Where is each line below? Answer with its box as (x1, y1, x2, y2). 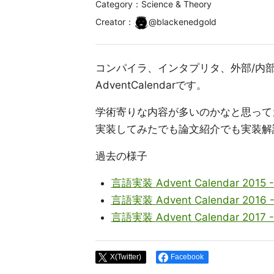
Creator (95, 17, 125, 27)
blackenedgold (157, 17, 217, 27)
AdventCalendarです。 (95, 79, 207, 91)
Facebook (171, 253, 204, 261)
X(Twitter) (110, 253, 141, 261)
